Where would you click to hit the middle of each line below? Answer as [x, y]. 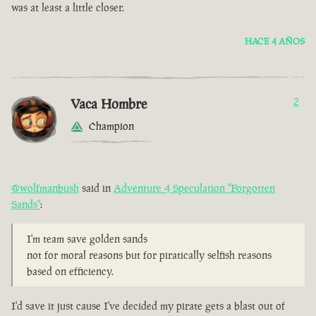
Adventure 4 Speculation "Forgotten [194, 188]
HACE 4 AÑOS [275, 42]
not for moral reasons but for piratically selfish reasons [149, 255]
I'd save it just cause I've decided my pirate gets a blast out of [148, 306]
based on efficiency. [70, 272]
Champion [111, 126]
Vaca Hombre [109, 104]
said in [96, 188]
